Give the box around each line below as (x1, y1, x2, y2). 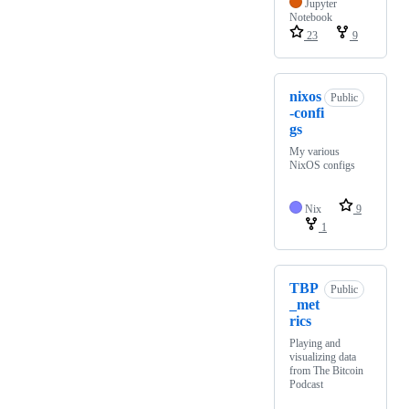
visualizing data (289, 350, 356, 363)
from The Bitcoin (289, 363, 363, 377)
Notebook (289, 10, 332, 24)
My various (289, 144, 340, 158)
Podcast (289, 377, 323, 391)
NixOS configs (289, 158, 355, 172)
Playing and (289, 336, 341, 350)
